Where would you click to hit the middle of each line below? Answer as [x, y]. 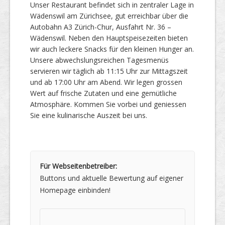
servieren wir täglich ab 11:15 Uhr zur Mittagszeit [109, 71]
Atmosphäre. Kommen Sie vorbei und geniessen [108, 104]
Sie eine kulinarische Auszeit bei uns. [89, 115]
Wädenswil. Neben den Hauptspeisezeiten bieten [109, 38]
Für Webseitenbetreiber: [78, 166]
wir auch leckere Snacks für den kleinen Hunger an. [112, 49]
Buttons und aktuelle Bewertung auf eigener [111, 178]
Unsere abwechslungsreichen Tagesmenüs [99, 60]
